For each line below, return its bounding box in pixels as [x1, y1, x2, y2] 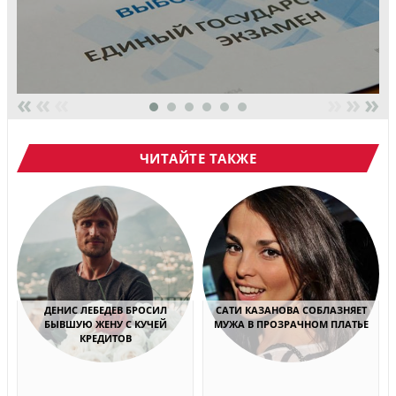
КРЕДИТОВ [79, 331, 132, 345]
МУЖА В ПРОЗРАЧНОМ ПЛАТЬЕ [213, 316, 369, 331]
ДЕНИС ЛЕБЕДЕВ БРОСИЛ [43, 302, 167, 316]
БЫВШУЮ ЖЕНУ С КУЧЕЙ [43, 316, 167, 331]
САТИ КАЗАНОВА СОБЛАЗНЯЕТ [215, 302, 367, 316]
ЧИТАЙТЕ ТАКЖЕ [139, 148, 257, 167]
